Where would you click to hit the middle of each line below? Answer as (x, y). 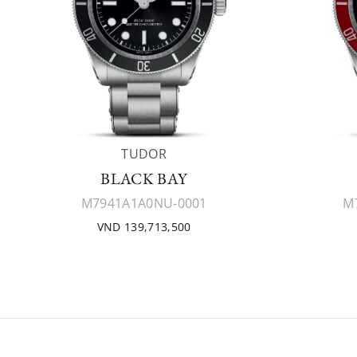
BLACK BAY (144, 178)
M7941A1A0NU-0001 (144, 203)
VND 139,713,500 (144, 227)
